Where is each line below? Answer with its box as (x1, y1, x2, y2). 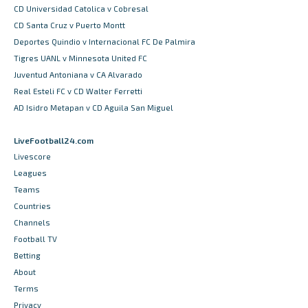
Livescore (14, 151, 51, 161)
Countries (14, 201, 51, 210)
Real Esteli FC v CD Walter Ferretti (14, 86, 142, 96)
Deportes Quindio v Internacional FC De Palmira (14, 36, 195, 46)
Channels (14, 217, 50, 227)
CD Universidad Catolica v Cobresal (14, 3, 148, 13)
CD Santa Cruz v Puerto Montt (14, 20, 125, 30)
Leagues (14, 168, 47, 177)
